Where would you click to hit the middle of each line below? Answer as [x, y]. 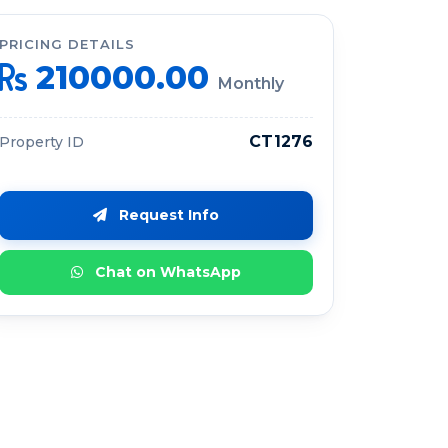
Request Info [167, 215]
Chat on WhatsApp [166, 272]
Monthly [251, 84]
